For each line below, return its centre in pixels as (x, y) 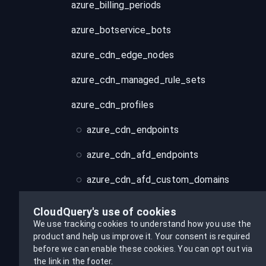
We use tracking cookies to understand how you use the (142, 224)
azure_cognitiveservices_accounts (146, 254)
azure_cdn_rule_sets (132, 205)
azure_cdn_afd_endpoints (143, 155)
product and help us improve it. (93, 236)
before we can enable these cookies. (106, 249)
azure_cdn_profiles (113, 105)
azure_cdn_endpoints (133, 130)
